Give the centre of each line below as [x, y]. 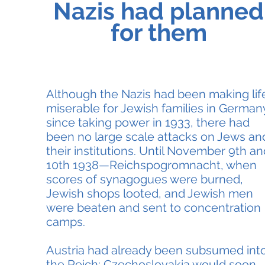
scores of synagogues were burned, [144, 179]
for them [159, 32]
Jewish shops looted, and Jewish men [149, 193]
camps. [65, 222]
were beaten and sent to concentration [153, 208]
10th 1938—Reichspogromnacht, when [151, 165]
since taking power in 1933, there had [148, 122]
